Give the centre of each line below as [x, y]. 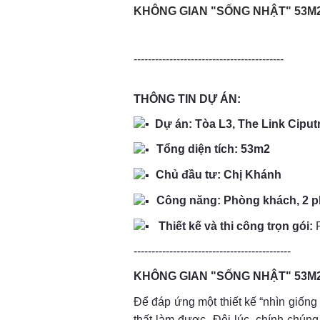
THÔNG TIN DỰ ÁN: [187, 99]
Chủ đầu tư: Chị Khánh [217, 175]
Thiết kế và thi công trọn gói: [234, 226]
